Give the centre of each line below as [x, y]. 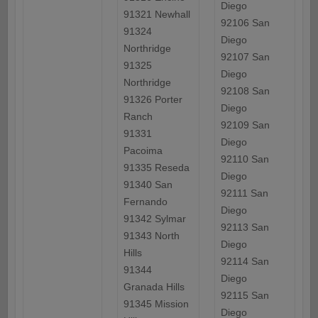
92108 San [245, 91]
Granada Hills [154, 287]
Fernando [145, 202]
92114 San [245, 262]
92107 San [245, 57]
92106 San [245, 23]
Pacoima [143, 151]
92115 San [245, 296]
